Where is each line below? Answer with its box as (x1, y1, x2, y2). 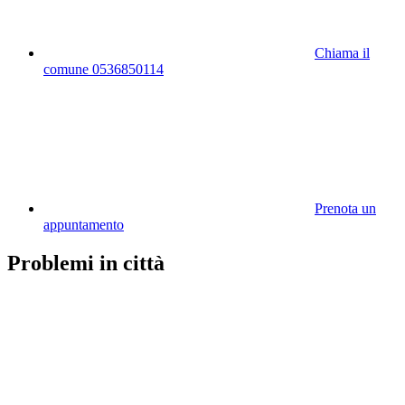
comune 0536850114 (43, 61, 164, 77)
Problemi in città (7, 250, 165, 275)
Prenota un (315, 200, 376, 216)
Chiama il (315, 44, 370, 61)
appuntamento (43, 216, 124, 232)
